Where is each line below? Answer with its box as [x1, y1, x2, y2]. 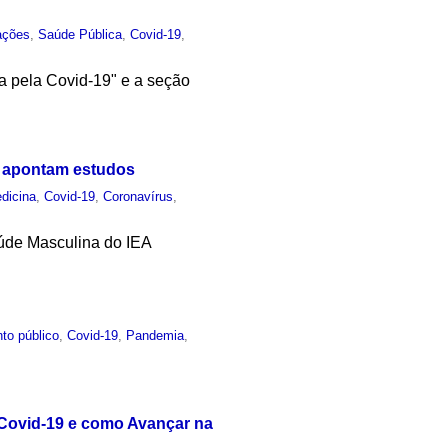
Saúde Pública [38, 27, 123, 43]
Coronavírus [103, 188, 174, 204]
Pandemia [126, 327, 185, 343]
